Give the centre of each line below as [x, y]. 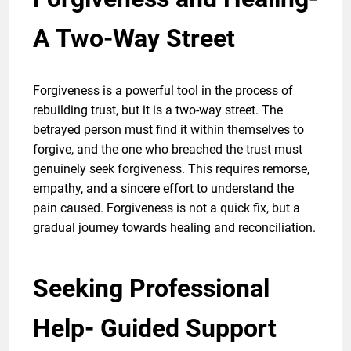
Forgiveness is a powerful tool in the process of [163, 90]
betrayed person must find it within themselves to [168, 129]
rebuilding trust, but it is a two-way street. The [158, 110]
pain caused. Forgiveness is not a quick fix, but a [166, 208]
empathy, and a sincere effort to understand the [163, 188]
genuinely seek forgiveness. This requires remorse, [171, 168]
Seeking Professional [151, 288]
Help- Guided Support [155, 328]
